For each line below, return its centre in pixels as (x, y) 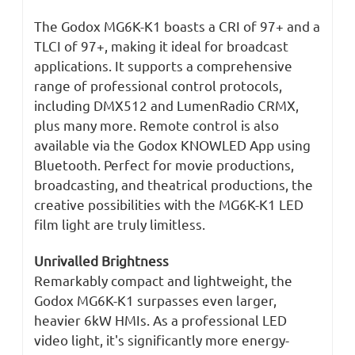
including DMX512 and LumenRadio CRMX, (166, 105)
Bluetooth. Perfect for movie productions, (164, 165)
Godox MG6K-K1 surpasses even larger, (155, 300)
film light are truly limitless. (120, 224)
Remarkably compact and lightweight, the (163, 281)
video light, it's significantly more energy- (162, 340)
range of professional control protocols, (158, 86)
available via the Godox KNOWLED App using (172, 145)
